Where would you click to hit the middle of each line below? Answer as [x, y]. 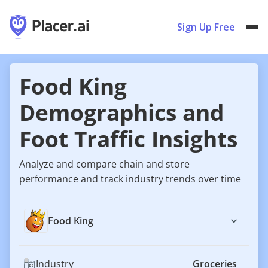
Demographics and [121, 112]
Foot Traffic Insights [128, 139]
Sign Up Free [206, 27]
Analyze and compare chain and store [104, 164]
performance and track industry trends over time [130, 179]
